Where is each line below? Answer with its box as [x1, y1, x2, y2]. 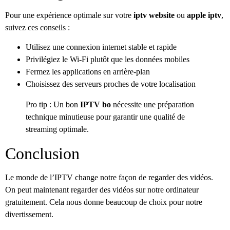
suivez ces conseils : [5, 23, 70, 32]
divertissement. [5, 209, 53, 219]
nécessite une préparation [113, 100, 194, 109]
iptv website [133, 10, 175, 20]
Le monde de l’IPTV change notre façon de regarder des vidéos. [5, 172, 213, 182]
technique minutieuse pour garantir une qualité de [26, 112, 185, 121]
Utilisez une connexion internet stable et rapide [26, 42, 177, 51]
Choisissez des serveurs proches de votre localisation [26, 79, 196, 88]
